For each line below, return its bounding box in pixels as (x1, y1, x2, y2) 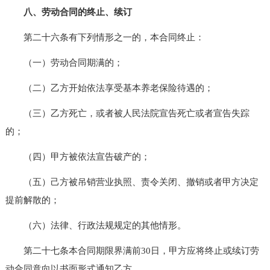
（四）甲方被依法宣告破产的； (5, 151, 150, 162)
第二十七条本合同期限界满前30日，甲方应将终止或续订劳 (5, 245, 259, 256)
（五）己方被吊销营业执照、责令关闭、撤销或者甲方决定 (5, 177, 259, 187)
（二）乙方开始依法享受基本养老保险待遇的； (5, 83, 213, 93)
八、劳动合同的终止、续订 (23, 7, 132, 17)
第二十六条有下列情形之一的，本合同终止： (5, 32, 204, 42)
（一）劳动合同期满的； (5, 57, 123, 67)
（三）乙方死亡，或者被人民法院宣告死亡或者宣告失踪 (5, 108, 250, 118)
